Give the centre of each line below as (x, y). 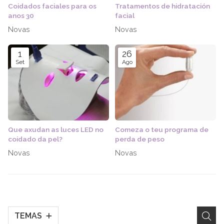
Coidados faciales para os (52, 6)
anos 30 (21, 16)
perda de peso (140, 139)
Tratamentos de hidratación (162, 6)
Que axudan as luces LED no (56, 130)
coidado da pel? (35, 139)
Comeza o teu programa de (162, 130)
